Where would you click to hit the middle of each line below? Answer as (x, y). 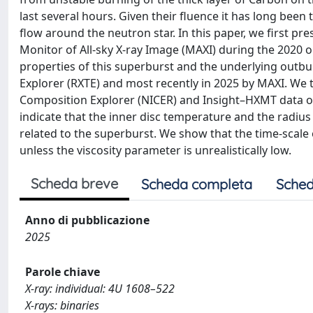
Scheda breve (74, 183)
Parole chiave (63, 272)
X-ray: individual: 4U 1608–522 (100, 289)
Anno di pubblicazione (87, 220)
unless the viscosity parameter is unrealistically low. (155, 150)
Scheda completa (197, 184)
